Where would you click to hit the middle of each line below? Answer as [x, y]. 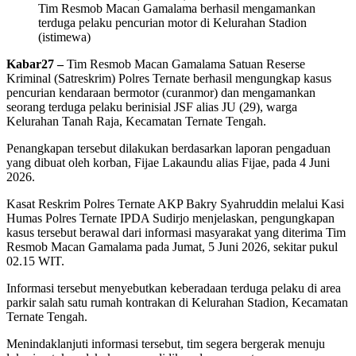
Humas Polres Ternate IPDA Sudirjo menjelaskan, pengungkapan [170, 219]
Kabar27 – [35, 64]
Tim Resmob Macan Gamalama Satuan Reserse [184, 64]
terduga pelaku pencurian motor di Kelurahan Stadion [172, 23]
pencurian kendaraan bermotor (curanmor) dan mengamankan [161, 93]
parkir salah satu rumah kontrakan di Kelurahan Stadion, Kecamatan [177, 303]
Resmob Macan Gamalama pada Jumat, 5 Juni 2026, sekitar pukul [172, 247]
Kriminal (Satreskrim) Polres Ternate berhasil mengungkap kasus [169, 79]
